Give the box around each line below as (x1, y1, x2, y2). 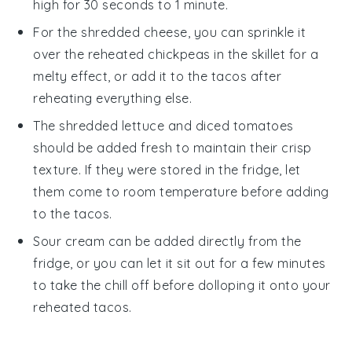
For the (33, 24, 82, 41)
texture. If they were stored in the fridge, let (33, 162, 301, 178)
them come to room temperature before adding (33, 184, 329, 200)
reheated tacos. (33, 299, 132, 316)
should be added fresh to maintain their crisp (33, 140, 312, 156)
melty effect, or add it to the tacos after (33, 68, 282, 85)
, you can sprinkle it (187, 24, 306, 41)
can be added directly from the (104, 233, 302, 250)
